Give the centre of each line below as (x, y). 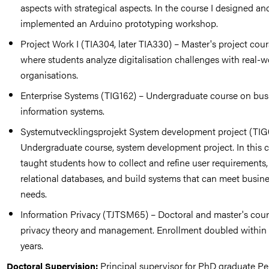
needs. (34, 194)
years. (32, 245)
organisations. (50, 75)
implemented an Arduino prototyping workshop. (119, 23)
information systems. (63, 111)
